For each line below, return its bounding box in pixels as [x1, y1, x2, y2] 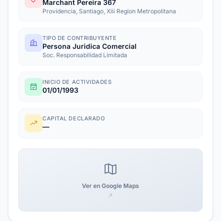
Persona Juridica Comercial [42, 42, 137, 50]
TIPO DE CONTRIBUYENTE [42, 35, 117, 41]
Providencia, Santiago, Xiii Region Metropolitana [42, 7, 176, 15]
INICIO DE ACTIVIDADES [42, 78, 112, 85]
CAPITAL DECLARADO [42, 115, 105, 122]
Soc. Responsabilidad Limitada [42, 51, 127, 59]
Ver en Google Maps [82, 182, 139, 189]
